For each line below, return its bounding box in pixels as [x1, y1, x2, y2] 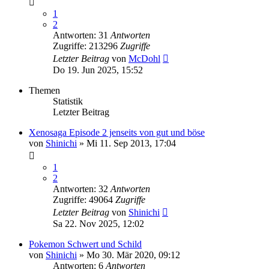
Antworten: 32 [53, 183, 110, 194]
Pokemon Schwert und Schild [29, 238, 142, 249]
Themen [29, 85, 60, 95]
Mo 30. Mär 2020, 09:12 [86, 249, 180, 260]
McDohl [128, 53, 160, 64]
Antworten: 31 [53, 29, 110, 40]
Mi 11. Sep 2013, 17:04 [86, 138, 176, 148]
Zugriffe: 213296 [53, 40, 120, 51]
